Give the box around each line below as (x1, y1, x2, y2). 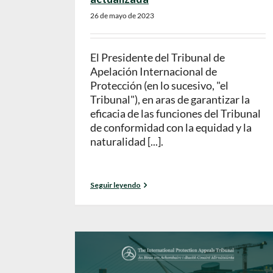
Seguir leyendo (90, 180, 141, 190)
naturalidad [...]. (90, 135, 163, 149)
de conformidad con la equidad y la (90, 121, 252, 135)
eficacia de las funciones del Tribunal (90, 107, 261, 121)
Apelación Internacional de (90, 65, 217, 79)
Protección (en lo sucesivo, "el (90, 79, 229, 93)
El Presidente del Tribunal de (90, 51, 225, 65)
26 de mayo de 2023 (90, 11, 154, 21)
